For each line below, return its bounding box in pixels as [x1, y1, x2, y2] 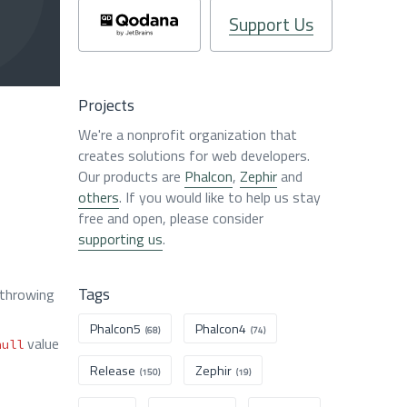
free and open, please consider [78, 207, 263, 229]
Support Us [229, 10, 313, 38]
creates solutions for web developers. [78, 144, 310, 166]
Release [90, 361, 135, 380]
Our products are [78, 165, 184, 187]
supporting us [78, 228, 163, 250]
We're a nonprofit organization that [78, 124, 297, 145]
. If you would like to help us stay [119, 186, 321, 208]
